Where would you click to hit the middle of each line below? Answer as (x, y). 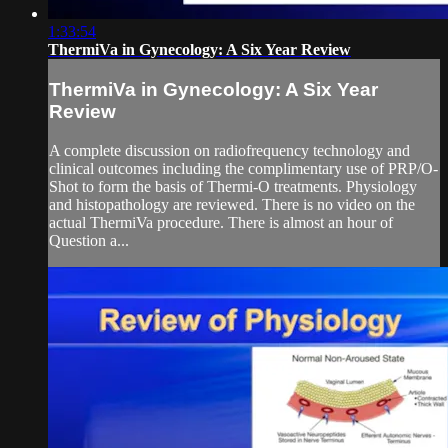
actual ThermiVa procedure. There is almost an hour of (221, 222)
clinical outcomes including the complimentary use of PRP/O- (243, 168)
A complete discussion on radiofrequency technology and (229, 150)
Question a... (89, 240)
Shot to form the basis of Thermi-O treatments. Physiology (233, 186)
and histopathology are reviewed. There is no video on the (232, 204)
